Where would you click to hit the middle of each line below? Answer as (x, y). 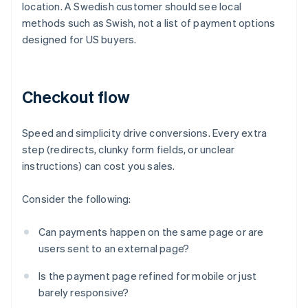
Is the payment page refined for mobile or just (148, 276)
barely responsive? (84, 293)
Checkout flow (76, 97)
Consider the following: (77, 199)
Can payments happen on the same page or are (151, 232)
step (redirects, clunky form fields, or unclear (129, 150)
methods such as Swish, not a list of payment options (149, 23)
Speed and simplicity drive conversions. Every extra (145, 133)
